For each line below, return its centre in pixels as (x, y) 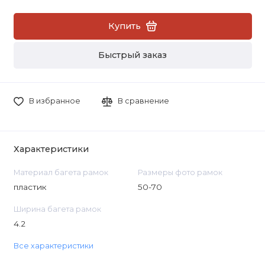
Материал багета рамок (61, 172)
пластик (30, 187)
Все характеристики (53, 246)
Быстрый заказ (132, 55)
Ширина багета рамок (57, 209)
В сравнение (144, 101)
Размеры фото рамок (180, 172)
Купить (125, 26)
